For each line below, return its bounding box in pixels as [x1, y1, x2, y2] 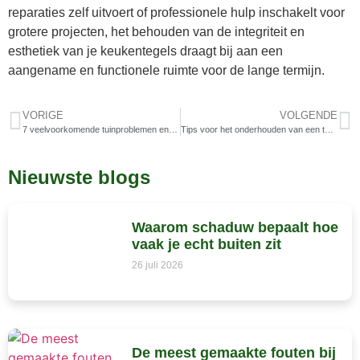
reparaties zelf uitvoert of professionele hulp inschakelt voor [8, 5, 345, 19]
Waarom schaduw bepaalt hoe [131, 219, 338, 236]
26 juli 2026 [131, 260, 183, 272]
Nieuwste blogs [8, 166, 150, 189]
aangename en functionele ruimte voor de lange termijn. [8, 63, 325, 77]
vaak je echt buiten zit [131, 236, 281, 253]
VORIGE [22, 109, 63, 122]
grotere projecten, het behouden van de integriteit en [8, 24, 305, 39]
